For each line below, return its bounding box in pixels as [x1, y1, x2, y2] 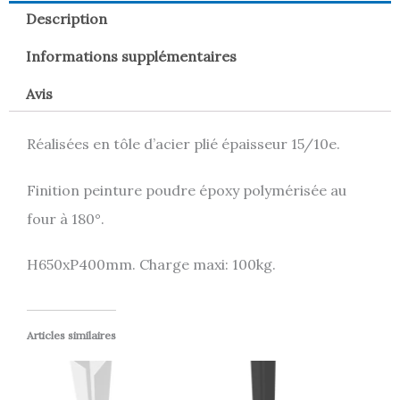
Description [26, 10, 108, 29]
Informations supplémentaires [26, 46, 237, 65]
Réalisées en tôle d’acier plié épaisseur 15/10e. [27, 135, 340, 154]
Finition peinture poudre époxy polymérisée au [27, 180, 346, 199]
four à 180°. [27, 209, 104, 228]
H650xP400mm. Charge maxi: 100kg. [27, 254, 276, 273]
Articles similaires [27, 328, 116, 342]
